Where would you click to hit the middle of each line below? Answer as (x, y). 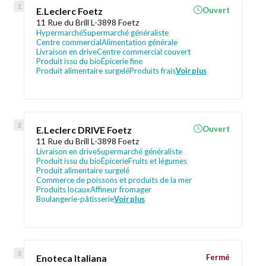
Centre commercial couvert (144, 52)
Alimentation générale (140, 42)
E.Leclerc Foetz (69, 11)
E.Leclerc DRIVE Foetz (84, 130)
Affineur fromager (121, 189)
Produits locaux (63, 189)
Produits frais (153, 71)
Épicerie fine (122, 61)
